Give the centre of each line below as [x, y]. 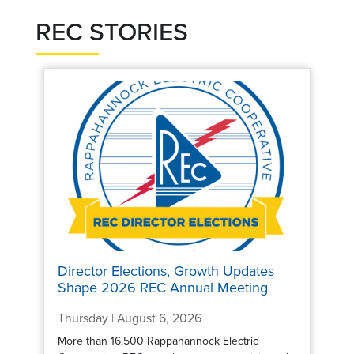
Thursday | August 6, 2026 [129, 319]
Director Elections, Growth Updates [166, 271]
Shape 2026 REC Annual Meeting [162, 288]
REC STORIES [112, 33]
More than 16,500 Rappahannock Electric [158, 341]
